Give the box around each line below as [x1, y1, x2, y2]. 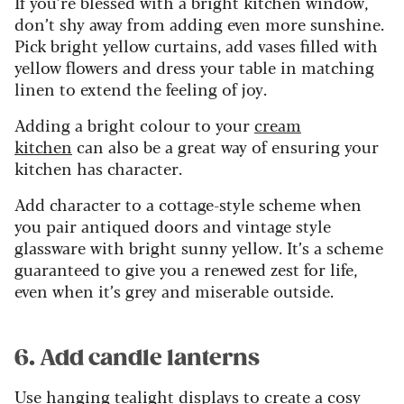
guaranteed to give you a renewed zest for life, [14, 256, 357, 280]
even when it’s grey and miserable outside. [14, 278, 334, 302]
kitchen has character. [14, 155, 182, 179]
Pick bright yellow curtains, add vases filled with [14, 32, 378, 57]
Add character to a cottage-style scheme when [14, 191, 362, 216]
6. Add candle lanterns [14, 344, 260, 372]
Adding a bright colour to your [14, 112, 254, 136]
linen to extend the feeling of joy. [14, 76, 267, 100]
